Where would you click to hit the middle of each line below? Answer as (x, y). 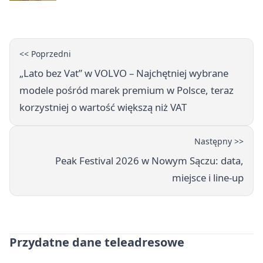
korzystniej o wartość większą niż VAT (103, 107)
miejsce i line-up (208, 178)
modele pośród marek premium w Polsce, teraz (127, 90)
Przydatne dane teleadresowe (97, 242)
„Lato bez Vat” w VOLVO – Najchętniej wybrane (124, 73)
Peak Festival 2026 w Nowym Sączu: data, (149, 161)
